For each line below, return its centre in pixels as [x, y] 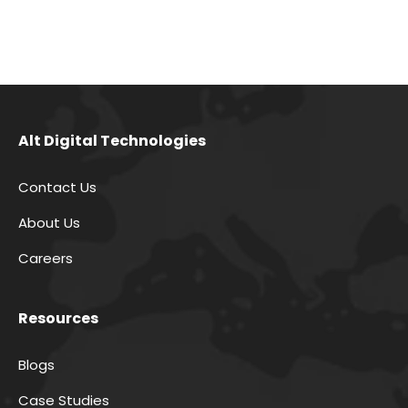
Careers [46, 258]
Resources [58, 318]
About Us [49, 222]
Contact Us [57, 187]
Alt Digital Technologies [112, 140]
